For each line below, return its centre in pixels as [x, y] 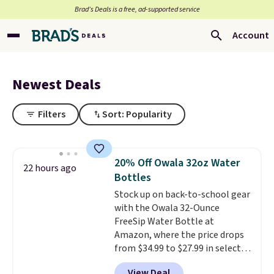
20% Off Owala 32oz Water [177, 163]
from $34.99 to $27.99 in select [177, 248]
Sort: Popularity [137, 114]
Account [251, 35]
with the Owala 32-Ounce [167, 208]
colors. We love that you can [172, 262]
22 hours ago [50, 168]
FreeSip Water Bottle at [164, 221]
